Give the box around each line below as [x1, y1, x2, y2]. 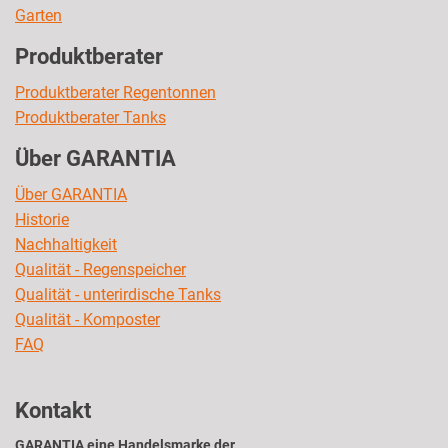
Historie [15, 210, 69, 230]
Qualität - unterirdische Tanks [15, 285, 221, 305]
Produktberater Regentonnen [15, 83, 216, 103]
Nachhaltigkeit [15, 235, 117, 255]
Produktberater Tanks [15, 108, 166, 128]
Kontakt [15, 398, 91, 424]
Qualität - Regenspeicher [15, 260, 186, 280]
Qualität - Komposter [15, 310, 160, 330]
